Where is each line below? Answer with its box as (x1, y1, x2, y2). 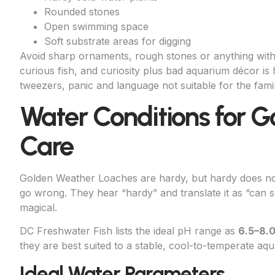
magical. (20, 201, 57, 214)
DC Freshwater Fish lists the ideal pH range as (20, 225, 238, 238)
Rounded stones (44, 6, 120, 18)
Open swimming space (44, 20, 149, 33)
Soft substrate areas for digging (44, 35, 191, 48)
